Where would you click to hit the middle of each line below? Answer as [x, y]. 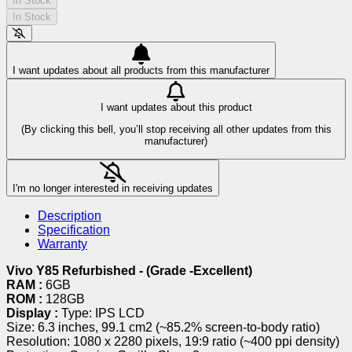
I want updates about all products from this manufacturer [141, 70]
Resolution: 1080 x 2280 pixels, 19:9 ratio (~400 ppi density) [173, 342]
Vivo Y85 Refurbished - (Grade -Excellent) [129, 271]
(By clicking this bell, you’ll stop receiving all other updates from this [176, 129]
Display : [34, 313]
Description [70, 216]
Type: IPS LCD [103, 313]
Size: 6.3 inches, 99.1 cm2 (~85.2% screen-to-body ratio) [163, 328]
